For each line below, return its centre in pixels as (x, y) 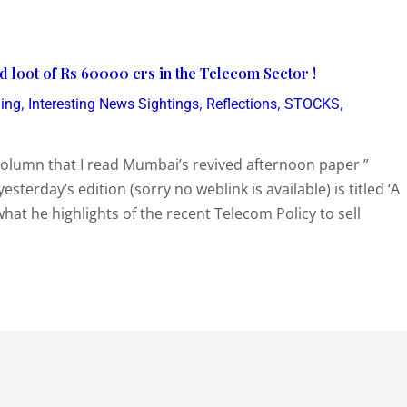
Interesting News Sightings (114, 104)
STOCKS (312, 104)
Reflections (242, 104)
